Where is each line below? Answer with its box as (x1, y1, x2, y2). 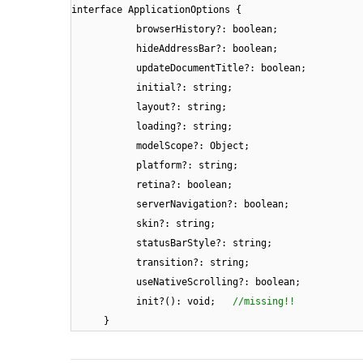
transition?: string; (136, 257, 250, 269)
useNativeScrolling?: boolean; (136, 276, 301, 288)
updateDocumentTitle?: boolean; (136, 62, 306, 75)
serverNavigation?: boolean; (136, 199, 289, 211)
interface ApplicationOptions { (71, 4, 241, 16)
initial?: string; (136, 82, 233, 94)
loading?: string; (136, 121, 233, 133)
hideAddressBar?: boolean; (136, 43, 278, 55)
